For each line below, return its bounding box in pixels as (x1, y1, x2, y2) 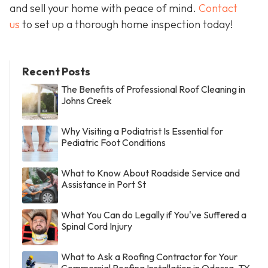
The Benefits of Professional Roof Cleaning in (61, 83, 245, 95)
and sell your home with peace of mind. (10, 1, 199, 16)
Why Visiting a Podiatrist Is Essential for (61, 124, 223, 137)
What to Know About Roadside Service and (61, 166, 240, 179)
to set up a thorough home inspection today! (20, 17, 233, 32)
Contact (199, 1, 237, 16)
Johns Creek (61, 94, 112, 106)
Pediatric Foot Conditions (61, 136, 166, 148)
